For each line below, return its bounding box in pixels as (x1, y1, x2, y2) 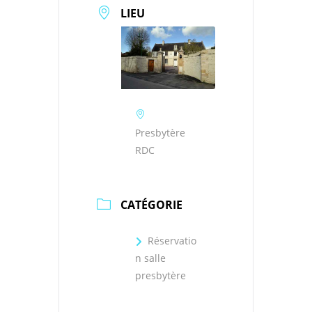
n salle (135, 251, 166, 265)
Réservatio (148, 234, 196, 248)
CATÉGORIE (120, 197, 182, 213)
